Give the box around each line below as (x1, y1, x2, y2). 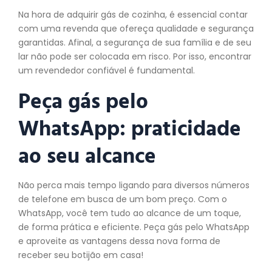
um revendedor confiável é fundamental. (18, 64, 195, 77)
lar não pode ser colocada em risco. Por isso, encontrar (18, 50, 251, 63)
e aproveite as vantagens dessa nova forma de (18, 234, 220, 247)
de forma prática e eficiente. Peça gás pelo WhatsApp (18, 220, 250, 233)
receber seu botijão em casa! (18, 248, 143, 261)
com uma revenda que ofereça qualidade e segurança (18, 22, 254, 35)
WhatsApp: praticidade (18, 111, 241, 143)
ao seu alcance (18, 138, 156, 171)
